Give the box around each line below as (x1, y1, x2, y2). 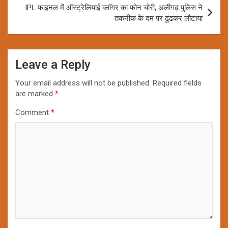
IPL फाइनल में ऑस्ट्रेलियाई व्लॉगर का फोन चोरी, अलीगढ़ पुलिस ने (25, 3, 203, 12)
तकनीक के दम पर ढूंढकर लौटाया (115, 13, 203, 23)
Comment (15, 107, 51, 117)
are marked (15, 89, 55, 98)
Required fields (153, 78, 202, 88)
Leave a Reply (15, 57, 91, 72)
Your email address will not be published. (15, 78, 151, 88)
